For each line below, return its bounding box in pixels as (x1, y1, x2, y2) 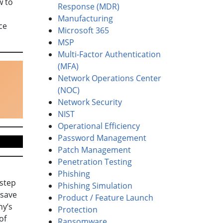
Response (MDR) (58, 1, 119, 12)
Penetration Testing (58, 156, 132, 168)
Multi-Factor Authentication (58, 49, 161, 60)
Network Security (58, 97, 122, 108)
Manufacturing (58, 13, 113, 24)
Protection (58, 204, 98, 216)
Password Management (58, 132, 146, 144)
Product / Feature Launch (58, 192, 153, 204)
